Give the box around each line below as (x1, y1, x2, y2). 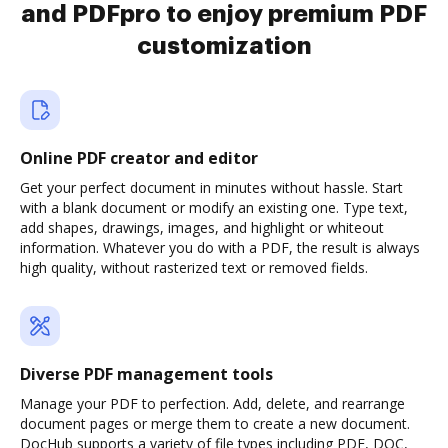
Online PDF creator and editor (20, 147, 258, 169)
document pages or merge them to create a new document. (20, 414, 410, 433)
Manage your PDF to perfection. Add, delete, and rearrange (20, 394, 405, 413)
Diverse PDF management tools (20, 363, 273, 385)
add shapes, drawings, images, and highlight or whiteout (20, 218, 384, 237)
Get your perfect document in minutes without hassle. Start (20, 178, 403, 197)
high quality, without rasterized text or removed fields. (20, 258, 368, 277)
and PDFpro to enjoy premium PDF (21, 2, 427, 26)
